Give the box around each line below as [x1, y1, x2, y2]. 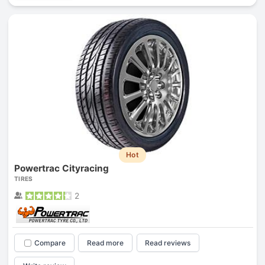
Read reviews [145, 238, 191, 248]
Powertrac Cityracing [14, 163, 109, 174]
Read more [87, 238, 124, 248]
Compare [34, 238, 66, 248]
